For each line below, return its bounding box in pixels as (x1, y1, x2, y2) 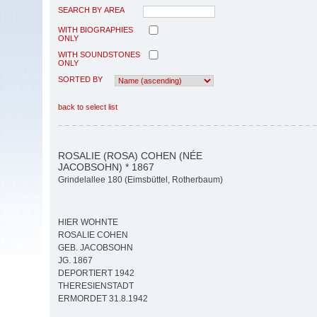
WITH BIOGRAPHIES (58, 25, 133, 34)
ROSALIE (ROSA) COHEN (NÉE (58, 149, 202, 161)
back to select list (58, 102, 117, 111)
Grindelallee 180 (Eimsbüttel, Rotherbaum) (58, 175, 223, 185)
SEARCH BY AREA (58, 5, 125, 14)
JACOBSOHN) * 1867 (58, 161, 154, 173)
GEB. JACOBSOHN (58, 243, 133, 253)
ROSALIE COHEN (58, 230, 128, 241)
